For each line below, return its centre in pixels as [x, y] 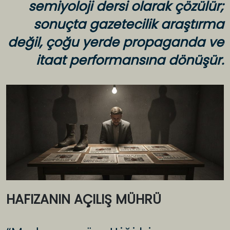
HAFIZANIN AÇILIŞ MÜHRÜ [84, 200]
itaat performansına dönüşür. [130, 61]
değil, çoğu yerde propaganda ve [116, 43]
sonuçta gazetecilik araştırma [129, 25]
